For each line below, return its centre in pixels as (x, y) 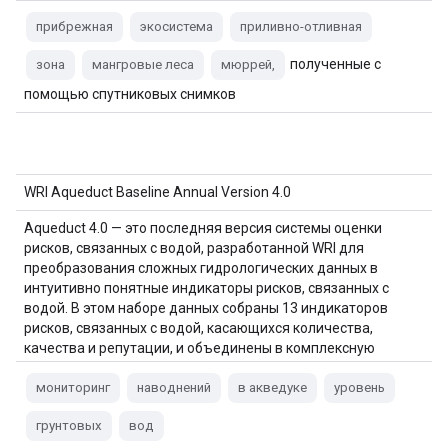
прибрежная (74, 26)
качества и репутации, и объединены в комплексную (199, 348)
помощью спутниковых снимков (130, 94)
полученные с (334, 64)
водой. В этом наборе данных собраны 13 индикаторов (206, 308)
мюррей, (248, 64)
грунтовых (69, 425)
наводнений (174, 387)
